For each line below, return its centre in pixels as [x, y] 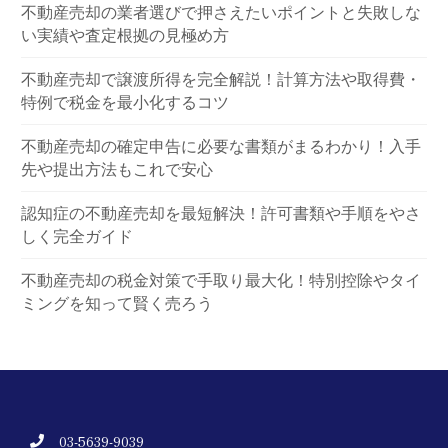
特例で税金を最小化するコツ [125, 102]
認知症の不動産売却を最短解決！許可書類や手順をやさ [221, 213]
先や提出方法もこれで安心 [117, 169]
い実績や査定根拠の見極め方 [125, 35]
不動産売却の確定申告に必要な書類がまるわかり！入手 [221, 146]
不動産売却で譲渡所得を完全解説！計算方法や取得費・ [221, 79]
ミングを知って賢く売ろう [117, 303]
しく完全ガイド [77, 236]
